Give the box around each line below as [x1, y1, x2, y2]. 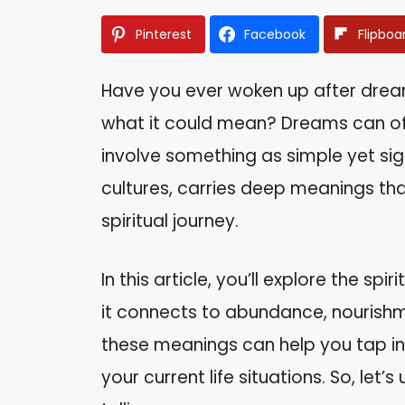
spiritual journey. [101, 209, 239, 234]
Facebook [244, 25, 306, 44]
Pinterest [136, 25, 192, 44]
